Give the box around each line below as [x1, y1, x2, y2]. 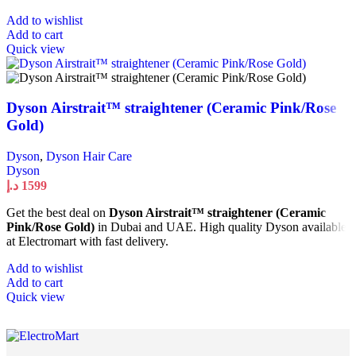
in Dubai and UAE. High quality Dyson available [95, 219, 346, 234]
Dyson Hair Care [46, 149, 132, 163]
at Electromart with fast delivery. [6, 234, 168, 248]
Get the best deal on [6, 205, 109, 219]
